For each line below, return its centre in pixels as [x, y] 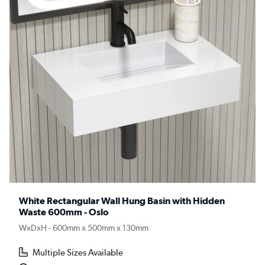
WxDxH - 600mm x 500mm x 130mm [84, 228]
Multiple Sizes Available [78, 253]
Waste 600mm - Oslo [64, 212]
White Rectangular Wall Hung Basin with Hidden [122, 201]
